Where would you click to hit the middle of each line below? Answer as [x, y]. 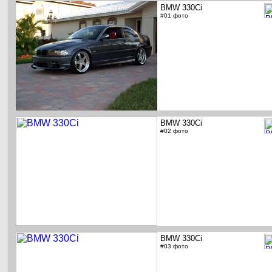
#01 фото [174, 15]
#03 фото [174, 246]
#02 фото [174, 131]
